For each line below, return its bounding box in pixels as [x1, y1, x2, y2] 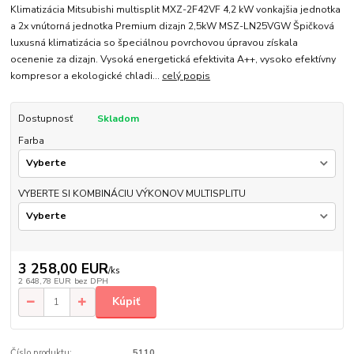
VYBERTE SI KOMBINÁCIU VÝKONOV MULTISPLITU [17, 187, 246, 200]
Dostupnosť [17, 112, 73, 126]
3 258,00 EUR [17, 259, 108, 278]
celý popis [162, 70, 211, 83]
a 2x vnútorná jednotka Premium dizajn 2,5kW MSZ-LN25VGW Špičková [10, 20, 335, 33]
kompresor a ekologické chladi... [10, 70, 163, 83]
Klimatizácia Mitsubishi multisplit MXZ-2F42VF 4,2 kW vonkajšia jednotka [10, 3, 341, 17]
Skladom [96, 112, 139, 126]
